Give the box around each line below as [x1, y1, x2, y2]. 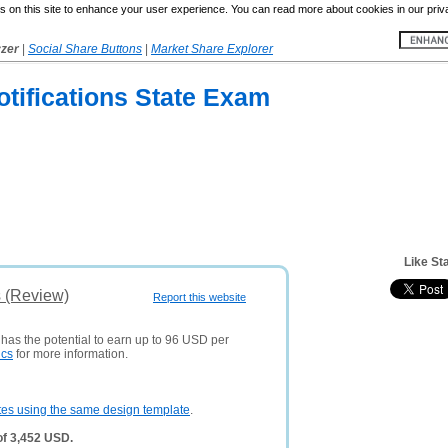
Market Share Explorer [151, 42, 273, 56]
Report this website [153, 291, 246, 303]
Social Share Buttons [28, 42, 142, 56]
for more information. [13, 347, 128, 361]
